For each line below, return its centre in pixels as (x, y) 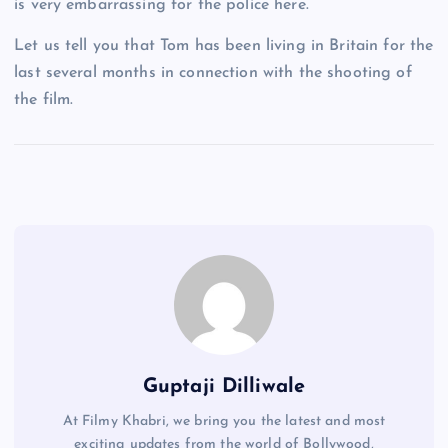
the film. (44, 99)
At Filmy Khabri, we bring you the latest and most (224, 421)
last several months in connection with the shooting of (213, 72)
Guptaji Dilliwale (224, 386)
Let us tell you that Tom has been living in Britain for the (224, 45)
